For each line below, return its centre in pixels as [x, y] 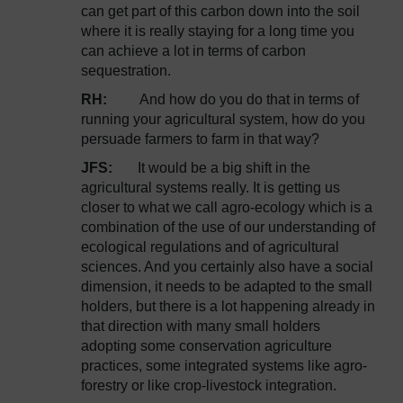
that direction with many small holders [201, 326]
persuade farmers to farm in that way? [200, 139]
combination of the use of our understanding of [228, 227]
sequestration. [126, 71]
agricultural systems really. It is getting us [210, 188]
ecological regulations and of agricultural [210, 247]
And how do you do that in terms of [249, 99]
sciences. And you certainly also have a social [227, 267]
